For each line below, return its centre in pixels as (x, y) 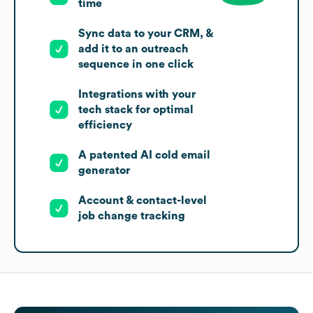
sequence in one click (136, 65)
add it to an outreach (133, 49)
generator (104, 171)
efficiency (105, 125)
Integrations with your (137, 95)
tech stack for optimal (136, 110)
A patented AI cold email (144, 155)
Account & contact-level (143, 201)
